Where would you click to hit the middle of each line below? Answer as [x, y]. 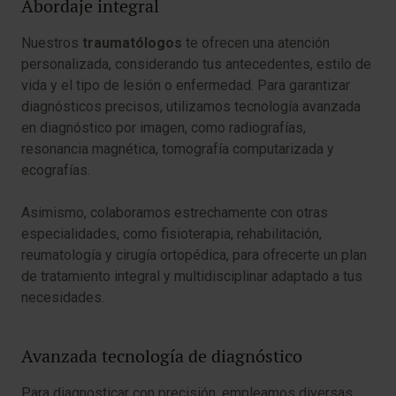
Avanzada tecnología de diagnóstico [162, 356]
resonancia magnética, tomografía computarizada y [178, 149]
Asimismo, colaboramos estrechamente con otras [175, 213]
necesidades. [63, 297]
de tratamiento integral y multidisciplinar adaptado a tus [192, 276]
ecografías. [57, 170]
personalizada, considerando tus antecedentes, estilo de [196, 64]
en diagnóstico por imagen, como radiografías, [164, 128]
